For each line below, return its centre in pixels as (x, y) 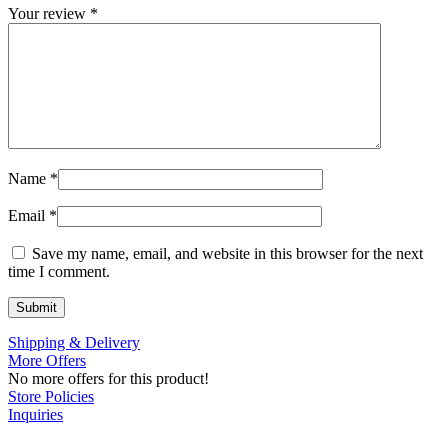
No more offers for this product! (108, 379)
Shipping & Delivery (74, 343)
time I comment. (59, 272)
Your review (49, 14)
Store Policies (51, 397)
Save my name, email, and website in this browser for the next (227, 254)
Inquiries (35, 415)
